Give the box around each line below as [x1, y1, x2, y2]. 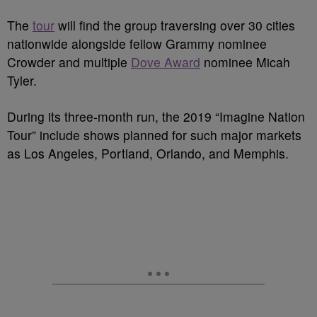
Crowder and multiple [7, 53, 131, 71]
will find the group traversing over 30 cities [54, 16, 295, 34]
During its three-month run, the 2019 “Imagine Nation [7, 108, 305, 125]
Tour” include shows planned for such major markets [7, 126, 301, 144]
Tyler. [7, 71, 37, 89]
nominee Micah [200, 53, 290, 71]
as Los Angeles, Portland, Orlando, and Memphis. [7, 144, 289, 162]
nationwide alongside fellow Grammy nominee [7, 35, 267, 52]
